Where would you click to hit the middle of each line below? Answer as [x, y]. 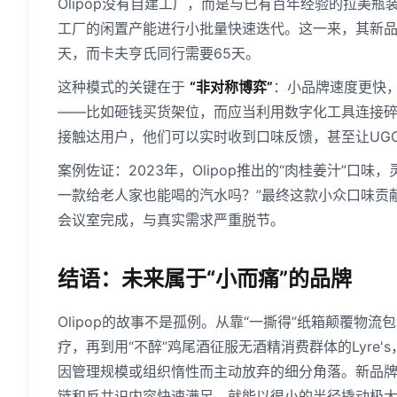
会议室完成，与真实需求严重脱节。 [171, 220]
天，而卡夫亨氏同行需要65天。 [159, 54]
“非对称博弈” [231, 87]
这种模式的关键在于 [124, 87]
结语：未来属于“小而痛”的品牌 [205, 279]
